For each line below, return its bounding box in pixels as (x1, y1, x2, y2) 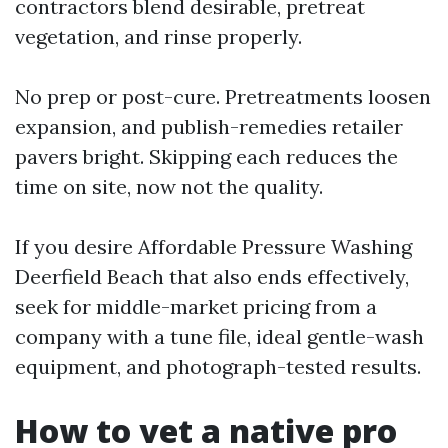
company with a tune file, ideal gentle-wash (15, 324, 424, 349)
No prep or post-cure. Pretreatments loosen (15, 84, 431, 109)
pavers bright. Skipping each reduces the (15, 144, 398, 169)
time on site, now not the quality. (15, 174, 323, 199)
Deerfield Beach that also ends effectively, (15, 264, 409, 289)
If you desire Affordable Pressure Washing (15, 234, 412, 259)
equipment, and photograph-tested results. (15, 354, 421, 379)
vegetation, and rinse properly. (15, 24, 302, 49)
